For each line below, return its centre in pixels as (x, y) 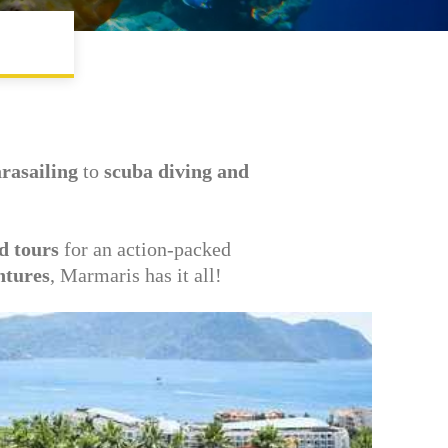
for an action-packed (144, 249)
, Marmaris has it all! (136, 275)
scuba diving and (176, 171)
